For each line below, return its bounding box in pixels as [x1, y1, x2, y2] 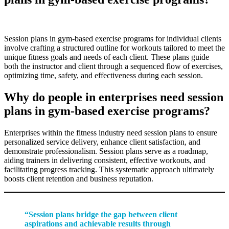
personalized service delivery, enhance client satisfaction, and [4, 137, 200, 146]
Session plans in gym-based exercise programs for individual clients [4, 34, 221, 43]
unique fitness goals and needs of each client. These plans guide [4, 52, 209, 61]
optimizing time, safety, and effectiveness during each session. [4, 71, 203, 80]
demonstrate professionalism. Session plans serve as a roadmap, [4, 146, 208, 155]
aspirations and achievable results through [25, 219, 171, 228]
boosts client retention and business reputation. [4, 174, 153, 183]
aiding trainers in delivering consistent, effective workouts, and [4, 155, 205, 165]
